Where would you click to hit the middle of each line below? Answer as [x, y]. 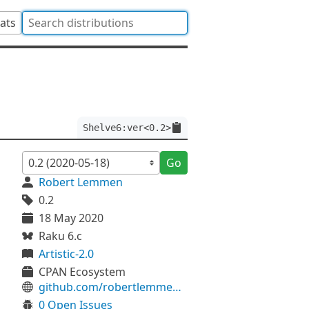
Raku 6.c [60, 236]
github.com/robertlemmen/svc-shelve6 [177, 287]
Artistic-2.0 [66, 254]
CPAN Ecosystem [82, 272]
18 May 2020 [71, 218]
